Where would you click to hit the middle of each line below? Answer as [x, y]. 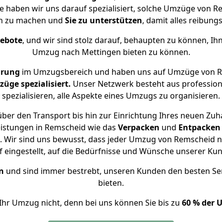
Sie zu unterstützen [103, 20]
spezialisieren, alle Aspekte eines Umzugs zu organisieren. [111, 96]
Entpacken [199, 127]
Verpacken [139, 127]
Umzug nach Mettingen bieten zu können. [111, 52]
